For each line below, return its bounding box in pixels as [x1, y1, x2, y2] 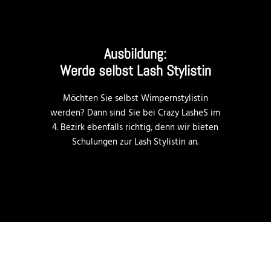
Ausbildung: [104, 44, 167, 63]
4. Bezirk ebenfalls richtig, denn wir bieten [52, 120, 219, 135]
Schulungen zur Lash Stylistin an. [72, 134, 199, 149]
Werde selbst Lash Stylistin [59, 60, 211, 80]
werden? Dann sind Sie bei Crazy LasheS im [50, 105, 221, 120]
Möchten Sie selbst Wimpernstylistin [62, 91, 208, 106]
